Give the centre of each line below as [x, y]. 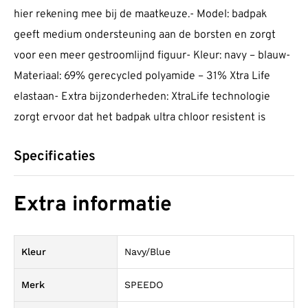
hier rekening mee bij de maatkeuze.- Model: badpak [140, 15]
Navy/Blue [147, 251]
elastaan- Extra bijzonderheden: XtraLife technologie [142, 97]
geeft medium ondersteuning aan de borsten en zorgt [145, 35]
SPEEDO [144, 284]
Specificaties [55, 157]
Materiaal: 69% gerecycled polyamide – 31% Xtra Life [142, 77]
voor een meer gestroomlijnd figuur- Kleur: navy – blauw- [152, 56]
